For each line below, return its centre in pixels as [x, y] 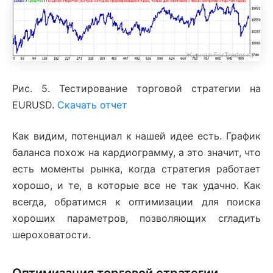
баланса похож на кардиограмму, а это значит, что [136, 152]
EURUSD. [35, 105]
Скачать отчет [92, 105]
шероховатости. [51, 234]
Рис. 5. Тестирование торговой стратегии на [136, 88]
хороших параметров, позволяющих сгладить [136, 218]
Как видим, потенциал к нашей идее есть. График [136, 136]
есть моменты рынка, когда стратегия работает [136, 168]
